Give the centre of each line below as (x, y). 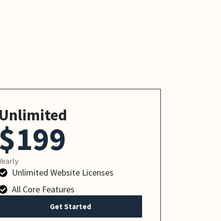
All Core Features (43, 189)
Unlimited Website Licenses (63, 173)
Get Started (70, 207)
